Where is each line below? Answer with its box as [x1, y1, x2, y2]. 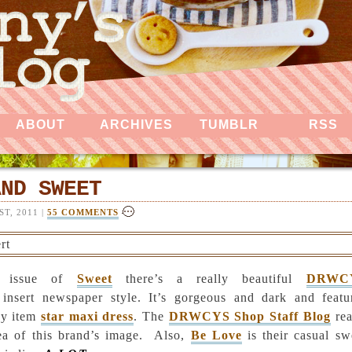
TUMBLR [200, 118, 258, 131]
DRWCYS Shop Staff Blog [168, 310, 331, 323]
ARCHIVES [99, 118, 173, 131]
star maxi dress [40, 310, 134, 323]
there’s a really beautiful [112, 272, 306, 285]
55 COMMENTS [46, 207, 119, 217]
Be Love [190, 328, 242, 342]
